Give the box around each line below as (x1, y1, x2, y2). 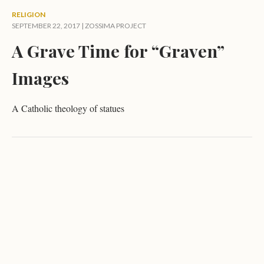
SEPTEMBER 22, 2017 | (12, 21, 85, 30)
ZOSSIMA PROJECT (85, 21, 146, 30)
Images (12, 67, 69, 89)
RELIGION (12, 10, 45, 19)
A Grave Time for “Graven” (12, 39, 224, 62)
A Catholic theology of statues (12, 102, 124, 114)
